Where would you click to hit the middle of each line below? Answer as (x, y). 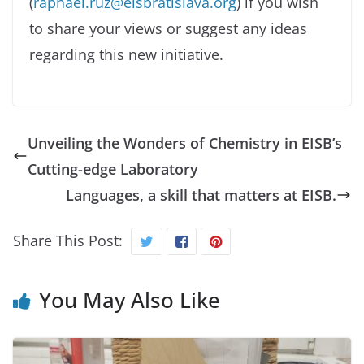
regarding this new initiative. (126, 54)
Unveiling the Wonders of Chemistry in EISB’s (185, 143)
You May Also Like (130, 299)
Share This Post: (68, 240)
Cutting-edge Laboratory (113, 169)
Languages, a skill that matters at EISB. (201, 195)
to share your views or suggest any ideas (168, 28)
